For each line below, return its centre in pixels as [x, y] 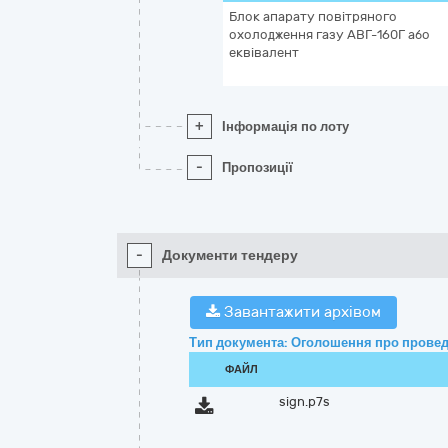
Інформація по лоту [285, 126]
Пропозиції [257, 167]
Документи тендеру [230, 255]
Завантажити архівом [300, 312]
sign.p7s [305, 401]
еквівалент [264, 52]
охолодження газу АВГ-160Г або [329, 34]
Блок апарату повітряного [313, 16]
